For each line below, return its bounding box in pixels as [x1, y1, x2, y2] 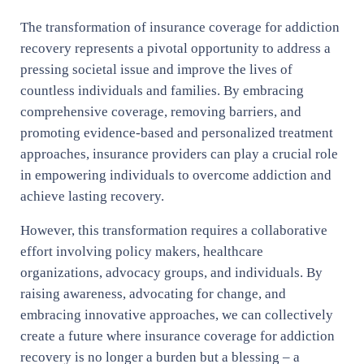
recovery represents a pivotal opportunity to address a [19, 40, 331, 56]
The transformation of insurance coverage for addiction [19, 19, 340, 35]
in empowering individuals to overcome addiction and [19, 167, 331, 183]
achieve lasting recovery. [19, 188, 164, 204]
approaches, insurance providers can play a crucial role [19, 145, 338, 162]
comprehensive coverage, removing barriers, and [19, 103, 301, 119]
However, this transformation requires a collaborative [19, 222, 327, 238]
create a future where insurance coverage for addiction [19, 327, 335, 344]
